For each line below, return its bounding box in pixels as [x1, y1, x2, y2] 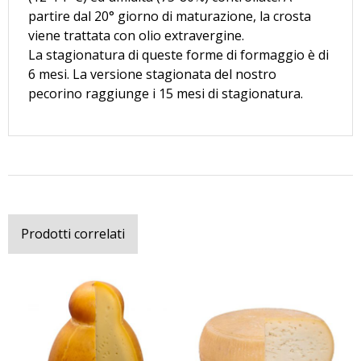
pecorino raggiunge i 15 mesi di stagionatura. [28, 84, 303, 102]
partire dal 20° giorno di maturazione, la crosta [28, 6, 311, 25]
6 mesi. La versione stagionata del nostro [28, 64, 276, 83]
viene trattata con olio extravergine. [28, 26, 244, 44]
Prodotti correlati [21, 224, 125, 243]
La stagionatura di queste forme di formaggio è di [28, 45, 329, 64]
